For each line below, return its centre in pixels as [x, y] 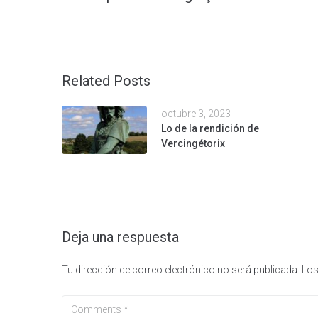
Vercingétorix [193, 143]
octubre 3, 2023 [196, 114]
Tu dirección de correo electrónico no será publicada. [181, 270]
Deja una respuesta [120, 237]
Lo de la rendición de [210, 128]
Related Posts [106, 81]
